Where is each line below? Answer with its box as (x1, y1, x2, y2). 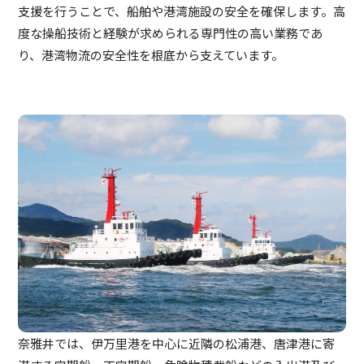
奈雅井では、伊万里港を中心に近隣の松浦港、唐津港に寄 (18, 335, 336, 353)
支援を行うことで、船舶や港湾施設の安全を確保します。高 (18, 2, 346, 19)
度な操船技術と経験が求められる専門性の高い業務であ (18, 24, 323, 41)
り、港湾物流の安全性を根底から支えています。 (18, 45, 284, 63)
